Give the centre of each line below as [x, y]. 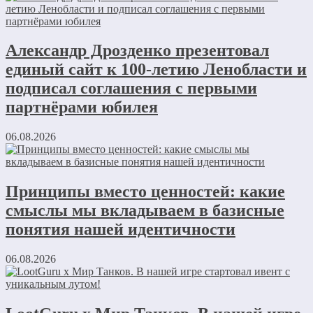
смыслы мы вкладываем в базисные [145, 211]
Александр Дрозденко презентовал [137, 51]
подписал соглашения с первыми [131, 88]
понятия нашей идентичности [121, 230]
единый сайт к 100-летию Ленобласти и [156, 70]
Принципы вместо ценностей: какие [145, 192]
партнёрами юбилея [82, 107]
